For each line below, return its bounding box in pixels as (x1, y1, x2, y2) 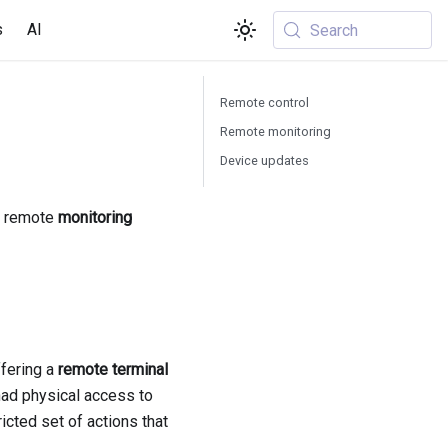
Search (310, 20, 359, 40)
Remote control (220, 95, 309, 110)
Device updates (220, 153, 309, 168)
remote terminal (58, 360, 168, 380)
